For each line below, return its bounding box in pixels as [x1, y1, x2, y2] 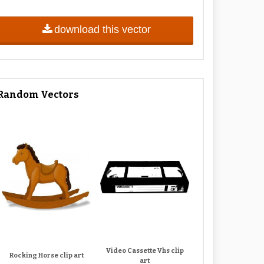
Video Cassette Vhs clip [105, 246, 184, 255]
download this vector [54, 23, 151, 35]
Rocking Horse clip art [9, 252, 84, 260]
